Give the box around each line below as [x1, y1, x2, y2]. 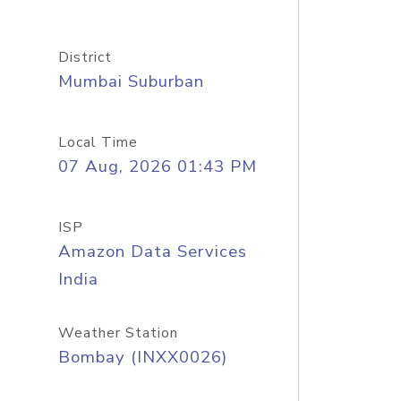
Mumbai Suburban [57, 70, 204, 93]
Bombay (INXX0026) [57, 346, 227, 369]
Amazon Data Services [57, 240, 247, 263]
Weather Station [57, 323, 178, 343]
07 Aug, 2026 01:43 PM [57, 155, 257, 178]
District [57, 47, 112, 67]
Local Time [57, 132, 138, 152]
